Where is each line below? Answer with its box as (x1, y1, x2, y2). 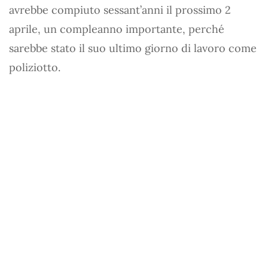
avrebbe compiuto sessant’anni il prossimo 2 (9, 3, 231, 17)
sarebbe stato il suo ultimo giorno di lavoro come (9, 41, 257, 55)
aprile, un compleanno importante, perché (9, 22, 224, 36)
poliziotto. (9, 60, 60, 74)
